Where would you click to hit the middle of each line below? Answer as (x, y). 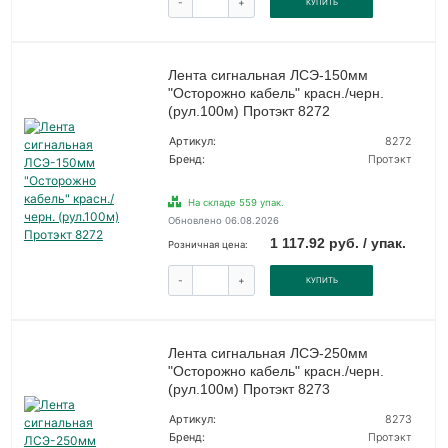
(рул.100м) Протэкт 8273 (248, 388)
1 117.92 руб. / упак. (338, 242)
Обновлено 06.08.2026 (223, 220)
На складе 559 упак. (235, 202)
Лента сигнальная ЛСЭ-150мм (267, 74)
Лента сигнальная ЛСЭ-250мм (267, 352)
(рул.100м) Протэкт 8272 (248, 110)
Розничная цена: (207, 244)
